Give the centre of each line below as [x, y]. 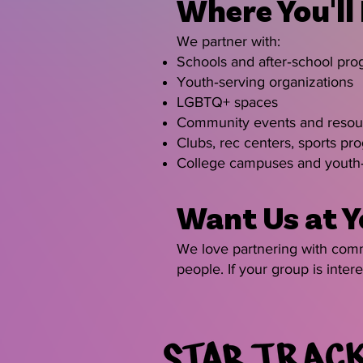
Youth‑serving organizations [265, 82]
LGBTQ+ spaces [227, 102]
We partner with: [228, 41]
